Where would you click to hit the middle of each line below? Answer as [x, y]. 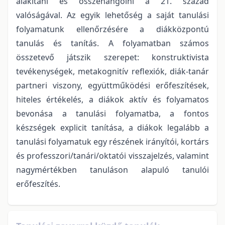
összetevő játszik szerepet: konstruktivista [113, 57]
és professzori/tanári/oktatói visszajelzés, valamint [113, 155]
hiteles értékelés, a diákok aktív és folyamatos [113, 99]
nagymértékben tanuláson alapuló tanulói [113, 170]
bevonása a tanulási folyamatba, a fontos [113, 113]
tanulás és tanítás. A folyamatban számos [113, 43]
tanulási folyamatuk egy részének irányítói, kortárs [113, 141]
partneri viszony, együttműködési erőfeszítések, [113, 85]
